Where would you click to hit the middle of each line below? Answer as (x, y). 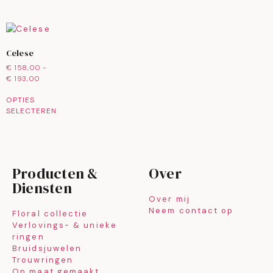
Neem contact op (191, 211)
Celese (20, 53)
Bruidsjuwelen (47, 249)
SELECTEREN (31, 111)
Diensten (42, 188)
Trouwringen (43, 260)
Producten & (55, 174)
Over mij (169, 199)
